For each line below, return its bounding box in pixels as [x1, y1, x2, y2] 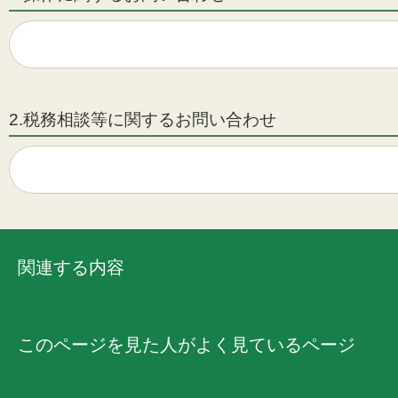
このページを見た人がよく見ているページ [18, 335, 355, 355]
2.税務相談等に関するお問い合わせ [9, 110, 276, 130]
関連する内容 [18, 258, 124, 278]
